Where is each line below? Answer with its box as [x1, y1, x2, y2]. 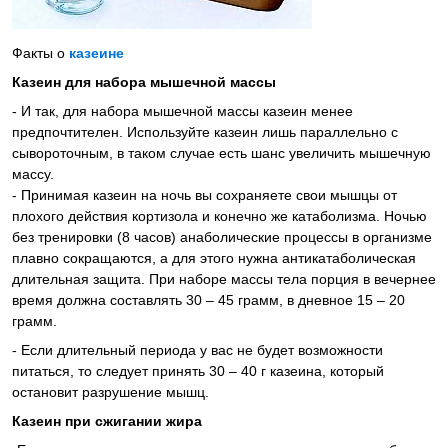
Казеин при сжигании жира [12, 413, 202, 430]
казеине [69, 45, 124, 62]
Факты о [12, 45, 69, 62]
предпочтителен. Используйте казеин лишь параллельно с [12, 124, 398, 141]
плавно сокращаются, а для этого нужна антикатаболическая [12, 250, 416, 267]
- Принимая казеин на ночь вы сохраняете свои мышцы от [12, 187, 397, 204]
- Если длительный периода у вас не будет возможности [12, 342, 383, 359]
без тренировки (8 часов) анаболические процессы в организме [12, 229, 432, 246]
